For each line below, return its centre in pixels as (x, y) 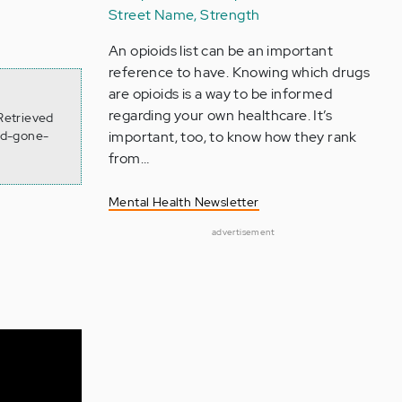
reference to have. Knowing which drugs (239, 72)
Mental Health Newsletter (184, 202)
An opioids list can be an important (220, 51)
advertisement (243, 232)
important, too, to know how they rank (232, 137)
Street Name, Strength (184, 15)
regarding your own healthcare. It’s (220, 115)
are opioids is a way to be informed (220, 94)
